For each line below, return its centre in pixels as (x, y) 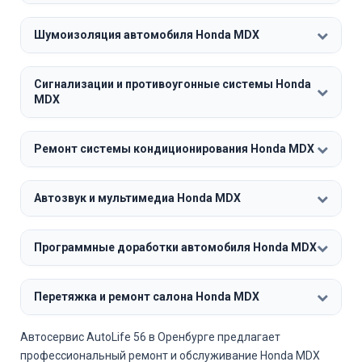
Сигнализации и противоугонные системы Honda (173, 84)
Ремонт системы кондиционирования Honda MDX (174, 149)
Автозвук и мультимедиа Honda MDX (137, 198)
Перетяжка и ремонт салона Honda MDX (147, 297)
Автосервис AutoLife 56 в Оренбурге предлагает (150, 337)
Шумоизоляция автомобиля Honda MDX (147, 35)
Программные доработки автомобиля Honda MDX (175, 247)
